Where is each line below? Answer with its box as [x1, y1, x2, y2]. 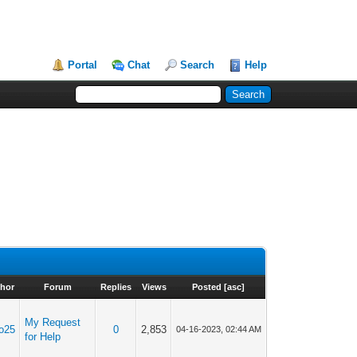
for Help [25, 331, 61, 343]
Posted [192, 282, 222, 292]
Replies [100, 282, 132, 292]
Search [180, 59, 215, 71]
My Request [25, 316, 81, 328]
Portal [68, 59, 98, 71]
